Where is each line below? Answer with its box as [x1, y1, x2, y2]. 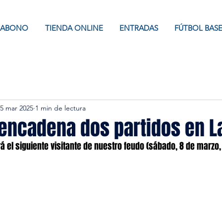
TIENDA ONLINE [45, 23, 103, 33]
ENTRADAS [119, 23, 158, 33]
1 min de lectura [35, 103, 86, 112]
